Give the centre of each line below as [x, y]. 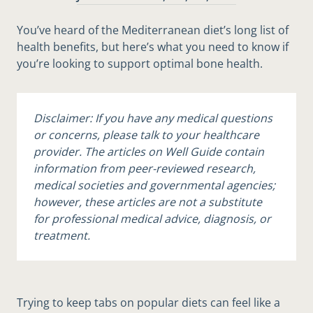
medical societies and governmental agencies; [154, 185]
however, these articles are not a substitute [148, 202]
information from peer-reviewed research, [145, 169]
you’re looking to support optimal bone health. [140, 64]
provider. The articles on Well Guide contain [149, 152]
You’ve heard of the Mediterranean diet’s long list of [153, 30]
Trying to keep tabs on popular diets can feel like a [148, 303]
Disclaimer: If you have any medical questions [153, 118]
